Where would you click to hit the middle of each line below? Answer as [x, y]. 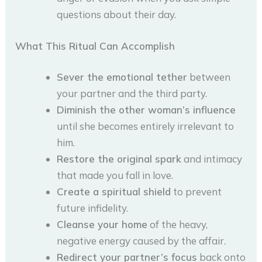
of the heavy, [178, 225]
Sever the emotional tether [122, 77]
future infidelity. [93, 208]
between [209, 77]
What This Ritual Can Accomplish [95, 46]
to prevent [196, 192]
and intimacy [212, 159]
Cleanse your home [102, 225]
